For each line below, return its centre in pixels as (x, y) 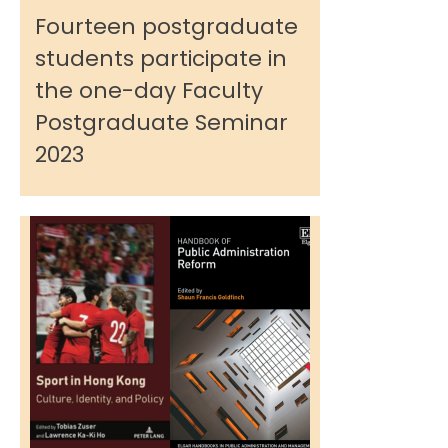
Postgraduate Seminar (161, 122)
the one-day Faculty (149, 90)
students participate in (161, 58)
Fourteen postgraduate (166, 26)
